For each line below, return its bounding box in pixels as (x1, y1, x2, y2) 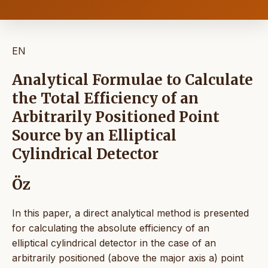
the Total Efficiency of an (12, 89, 199, 108)
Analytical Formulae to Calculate (12, 70, 253, 89)
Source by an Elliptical (12, 126, 176, 145)
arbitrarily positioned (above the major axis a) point (12, 251, 243, 264)
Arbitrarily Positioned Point (12, 107, 220, 126)
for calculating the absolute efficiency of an (12, 221, 209, 234)
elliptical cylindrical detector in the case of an (12, 236, 216, 249)
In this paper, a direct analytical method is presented (12, 206, 249, 219)
